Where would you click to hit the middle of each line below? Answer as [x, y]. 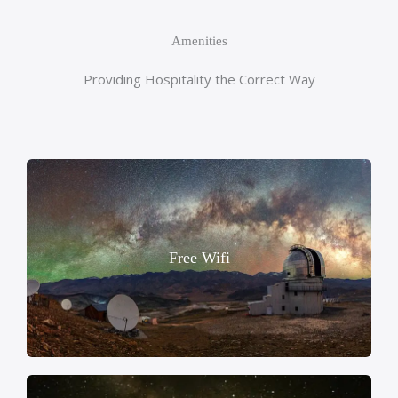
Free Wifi [199, 258]
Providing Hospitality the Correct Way [199, 80]
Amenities [199, 41]
